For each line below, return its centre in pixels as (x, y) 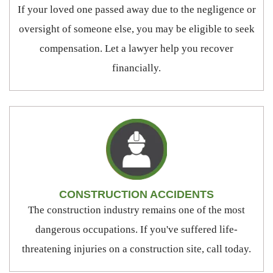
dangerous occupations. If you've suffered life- (136, 229)
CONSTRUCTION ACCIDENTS (136, 194)
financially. (136, 68)
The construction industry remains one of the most (136, 210)
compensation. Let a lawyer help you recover (136, 48)
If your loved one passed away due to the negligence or (136, 9)
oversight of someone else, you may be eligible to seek (136, 29)
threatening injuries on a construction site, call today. (136, 249)
